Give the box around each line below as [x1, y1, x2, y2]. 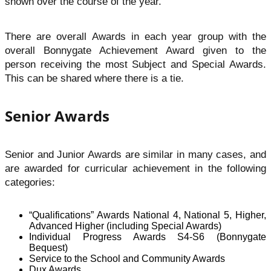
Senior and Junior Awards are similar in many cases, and [5, 149, 266, 161]
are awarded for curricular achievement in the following [5, 163, 266, 175]
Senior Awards [5, 106, 109, 126]
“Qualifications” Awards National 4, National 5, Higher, [29, 210, 266, 221]
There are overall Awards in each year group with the [5, 30, 266, 42]
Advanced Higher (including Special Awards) [29, 221, 221, 232]
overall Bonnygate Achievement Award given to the [5, 44, 266, 56]
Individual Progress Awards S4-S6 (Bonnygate [29, 232, 266, 243]
